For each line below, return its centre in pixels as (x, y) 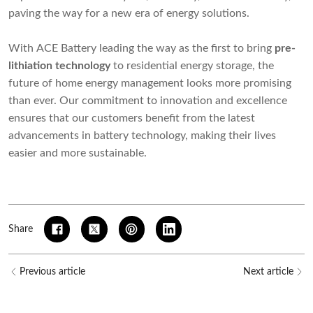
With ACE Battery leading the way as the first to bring (141, 49)
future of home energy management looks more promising (150, 83)
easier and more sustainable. (78, 153)
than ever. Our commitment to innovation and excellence (148, 101)
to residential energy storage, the (192, 66)
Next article (268, 271)
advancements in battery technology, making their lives (142, 136)
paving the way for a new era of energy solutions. (129, 14)
